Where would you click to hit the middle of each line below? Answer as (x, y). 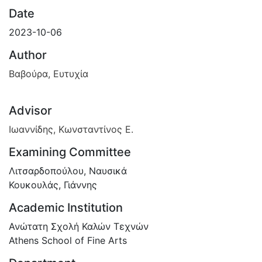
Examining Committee (70, 152)
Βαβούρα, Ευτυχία (49, 73)
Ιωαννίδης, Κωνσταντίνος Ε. (71, 129)
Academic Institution (66, 207)
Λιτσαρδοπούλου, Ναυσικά (68, 170)
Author (28, 55)
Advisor (30, 110)
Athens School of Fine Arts (68, 240)
